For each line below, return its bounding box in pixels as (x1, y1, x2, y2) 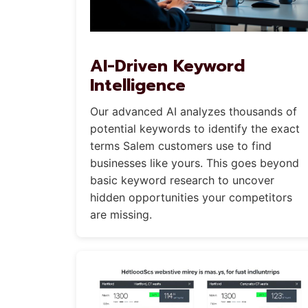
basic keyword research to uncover (90, 173, 274, 188)
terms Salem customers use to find (90, 139, 272, 153)
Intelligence (90, 73, 186, 98)
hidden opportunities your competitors (90, 190, 292, 205)
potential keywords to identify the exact (90, 122, 300, 136)
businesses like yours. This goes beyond (90, 156, 299, 170)
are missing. (90, 208, 152, 222)
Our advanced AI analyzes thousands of (90, 104, 297, 119)
